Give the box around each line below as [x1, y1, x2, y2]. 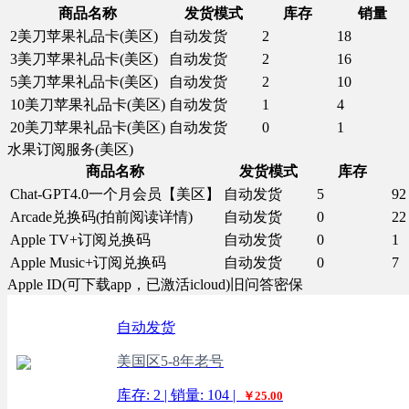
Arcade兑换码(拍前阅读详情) [10, 209, 193, 225]
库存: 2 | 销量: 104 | [117, 387, 239, 403]
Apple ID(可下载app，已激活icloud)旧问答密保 [7, 277, 303, 292]
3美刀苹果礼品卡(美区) [10, 51, 158, 67]
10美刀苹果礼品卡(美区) [10, 97, 165, 112]
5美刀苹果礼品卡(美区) [10, 74, 158, 89]
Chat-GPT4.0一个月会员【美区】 [10, 186, 220, 202]
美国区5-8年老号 [117, 353, 224, 369]
